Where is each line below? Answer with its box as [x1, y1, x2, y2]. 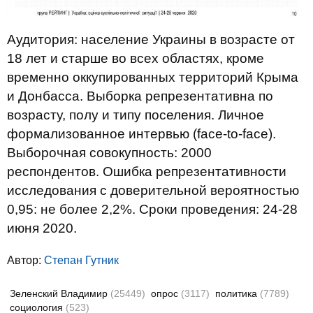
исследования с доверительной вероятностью [7, 182, 299, 198]
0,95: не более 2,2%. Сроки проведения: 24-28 [7, 201, 298, 217]
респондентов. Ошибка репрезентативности [7, 163, 286, 179]
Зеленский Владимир [10, 287, 110, 299]
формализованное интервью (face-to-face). [7, 126, 276, 141]
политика [215, 287, 260, 299]
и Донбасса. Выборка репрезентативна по [7, 88, 273, 103]
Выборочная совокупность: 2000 [7, 145, 212, 160]
